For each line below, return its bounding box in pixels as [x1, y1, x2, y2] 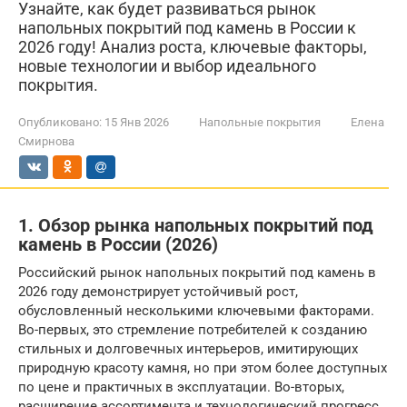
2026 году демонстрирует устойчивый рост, [18, 283, 298, 300]
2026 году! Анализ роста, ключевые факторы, [18, 37, 367, 56]
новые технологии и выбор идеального [18, 56, 316, 75]
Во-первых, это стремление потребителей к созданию [18, 321, 367, 338]
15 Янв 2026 [104, 115, 169, 129]
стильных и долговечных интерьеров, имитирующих [18, 340, 358, 357]
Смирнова [18, 134, 74, 148]
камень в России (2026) [18, 234, 218, 255]
